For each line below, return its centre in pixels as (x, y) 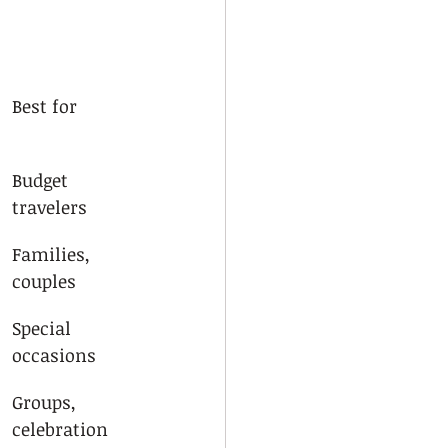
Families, (53, 254)
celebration (60, 429)
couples (44, 281)
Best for (44, 106)
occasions (54, 355)
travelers (49, 207)
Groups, (46, 402)
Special (44, 328)
